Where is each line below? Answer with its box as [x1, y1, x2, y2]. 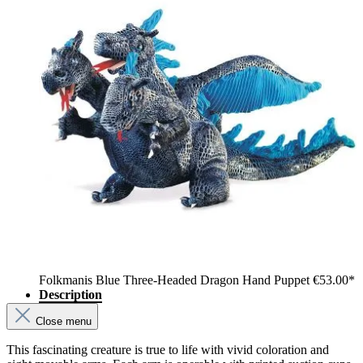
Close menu [36, 315, 92, 328]
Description [39, 288, 102, 302]
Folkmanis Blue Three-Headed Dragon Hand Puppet [39, 273, 313, 288]
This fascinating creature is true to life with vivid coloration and [6, 343, 329, 357]
